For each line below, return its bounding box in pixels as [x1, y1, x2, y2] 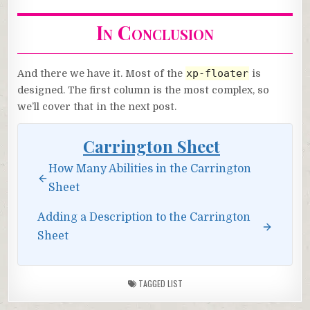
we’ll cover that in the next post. [17, 101, 177, 113]
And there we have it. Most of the [17, 68, 186, 80]
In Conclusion [96, 19, 214, 46]
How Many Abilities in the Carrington [48, 163, 252, 176]
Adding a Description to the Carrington [37, 211, 251, 224]
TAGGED [136, 277, 167, 290]
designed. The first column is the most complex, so [17, 84, 270, 96]
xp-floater [186, 67, 249, 80]
